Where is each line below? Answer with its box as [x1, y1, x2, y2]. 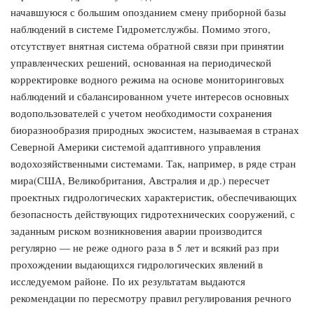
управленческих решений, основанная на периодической [11, 55, 271, 70]
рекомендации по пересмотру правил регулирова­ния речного [11, 291, 292, 306]
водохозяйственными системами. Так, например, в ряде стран [11, 156, 296, 171]
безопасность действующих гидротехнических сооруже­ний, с [11, 207, 295, 221]
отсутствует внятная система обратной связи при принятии [11, 39, 284, 53]
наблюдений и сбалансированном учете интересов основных [11, 89, 289, 104]
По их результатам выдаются [112, 274, 245, 289]
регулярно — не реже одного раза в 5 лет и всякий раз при [11, 240, 279, 255]
